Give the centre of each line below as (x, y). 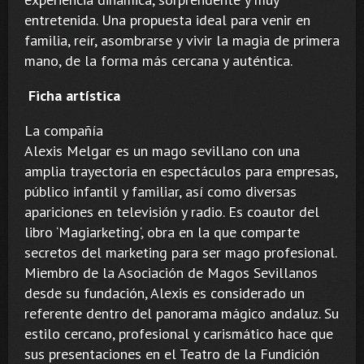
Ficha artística (72, 95)
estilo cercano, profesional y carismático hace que (179, 333)
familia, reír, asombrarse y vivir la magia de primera (182, 40)
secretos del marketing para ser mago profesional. (180, 252)
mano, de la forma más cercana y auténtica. (158, 60)
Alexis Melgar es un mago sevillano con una (162, 150)
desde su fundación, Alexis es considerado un (165, 292)
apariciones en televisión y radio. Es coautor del (172, 211)
